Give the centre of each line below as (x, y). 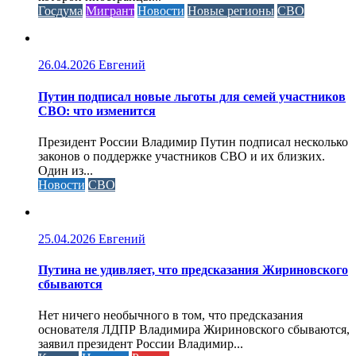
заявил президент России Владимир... (141, 344)
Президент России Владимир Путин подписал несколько (193, 141)
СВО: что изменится (97, 110)
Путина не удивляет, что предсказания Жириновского (193, 270)
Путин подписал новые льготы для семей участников (192, 96)
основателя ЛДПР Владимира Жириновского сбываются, (194, 330)
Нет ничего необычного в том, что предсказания (170, 315)
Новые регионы (231, 11)
